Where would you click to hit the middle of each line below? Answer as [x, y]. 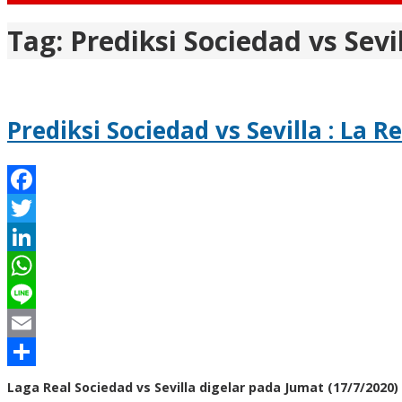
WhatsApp [41, 294]
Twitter [32, 237]
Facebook [38, 208]
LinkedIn [35, 266]
